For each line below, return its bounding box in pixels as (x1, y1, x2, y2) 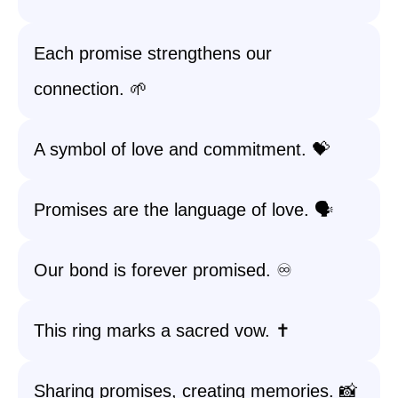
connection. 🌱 (34, 79, 147, 99)
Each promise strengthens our (34, 44, 272, 63)
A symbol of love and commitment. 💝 (34, 139, 330, 159)
